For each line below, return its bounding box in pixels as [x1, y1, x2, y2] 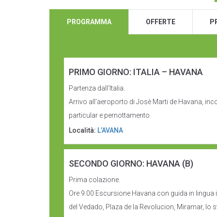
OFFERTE [146, 18, 175, 26]
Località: [69, 126, 97, 134]
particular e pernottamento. [69, 111, 151, 119]
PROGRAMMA [67, 18, 111, 26]
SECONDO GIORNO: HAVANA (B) [69, 158, 193, 169]
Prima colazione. [69, 176, 120, 184]
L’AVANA [97, 126, 123, 134]
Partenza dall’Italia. [69, 84, 125, 92]
